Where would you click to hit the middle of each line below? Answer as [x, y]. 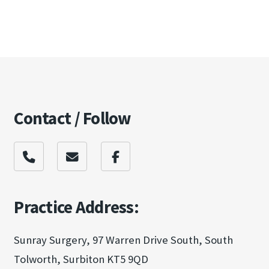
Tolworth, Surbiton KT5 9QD [81, 259]
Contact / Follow [72, 118]
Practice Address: [77, 207]
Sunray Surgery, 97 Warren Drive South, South [124, 240]
